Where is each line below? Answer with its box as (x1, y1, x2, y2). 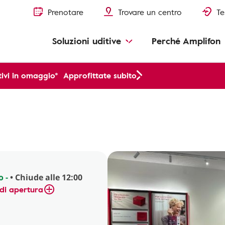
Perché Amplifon (152, 34, 220, 47)
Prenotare (48, 6, 83, 18)
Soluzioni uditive (52, 34, 121, 47)
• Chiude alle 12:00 (8, 172, 82, 183)
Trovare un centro (118, 6, 182, 18)
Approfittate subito (63, 69, 137, 81)
